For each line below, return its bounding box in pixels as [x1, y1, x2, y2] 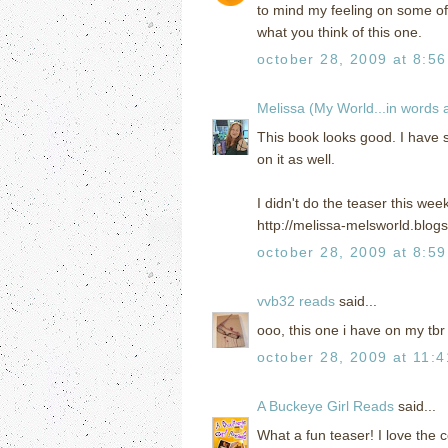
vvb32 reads [257, 292, 335, 309]
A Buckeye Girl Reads [257, 397, 394, 414]
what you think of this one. [257, 23, 422, 40]
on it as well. [257, 150, 335, 167]
